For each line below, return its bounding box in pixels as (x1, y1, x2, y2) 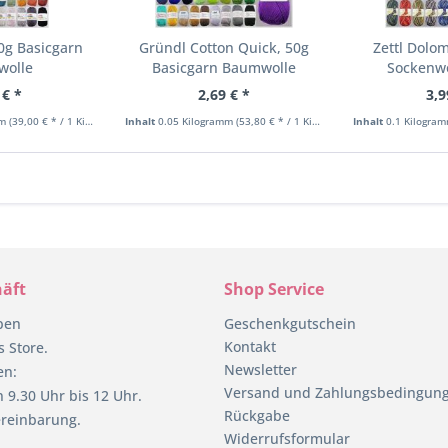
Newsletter (224, 359, 297, 379)
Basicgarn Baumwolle (151, 57, 296, 77)
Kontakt (224, 336, 276, 356)
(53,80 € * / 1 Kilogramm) (236, 113, 313, 128)
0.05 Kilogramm (158, 113, 237, 128)
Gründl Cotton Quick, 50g (138, 37, 309, 57)
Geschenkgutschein (224, 313, 356, 333)
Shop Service (224, 277, 324, 300)
